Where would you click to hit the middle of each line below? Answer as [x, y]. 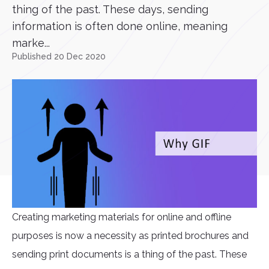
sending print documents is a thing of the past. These [129, 255]
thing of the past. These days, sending [110, 9]
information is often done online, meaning [120, 26]
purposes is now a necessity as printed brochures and [130, 236]
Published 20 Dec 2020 [59, 56]
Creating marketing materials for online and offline [122, 217]
